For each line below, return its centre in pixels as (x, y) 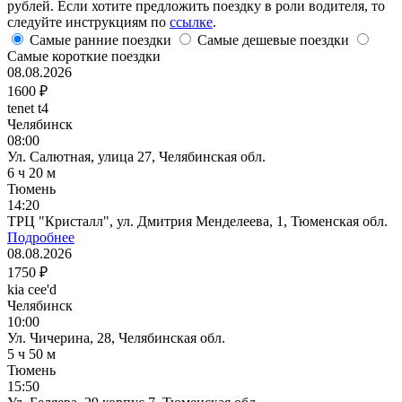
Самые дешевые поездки (273, 39)
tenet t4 (28, 108)
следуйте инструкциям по (88, 22)
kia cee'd (32, 289)
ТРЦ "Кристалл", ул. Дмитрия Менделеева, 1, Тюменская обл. (197, 221)
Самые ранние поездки (100, 39)
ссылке (191, 22)
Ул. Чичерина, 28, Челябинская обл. (116, 337)
